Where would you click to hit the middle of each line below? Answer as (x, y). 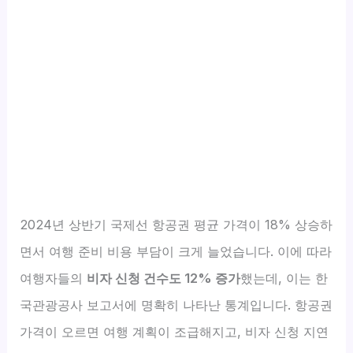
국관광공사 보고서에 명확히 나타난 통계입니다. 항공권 (176, 305)
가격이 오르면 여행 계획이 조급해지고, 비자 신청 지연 (175, 331)
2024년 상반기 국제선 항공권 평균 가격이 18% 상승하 (176, 224)
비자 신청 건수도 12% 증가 (164, 278)
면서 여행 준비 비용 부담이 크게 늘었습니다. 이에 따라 (176, 251)
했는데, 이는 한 (284, 278)
